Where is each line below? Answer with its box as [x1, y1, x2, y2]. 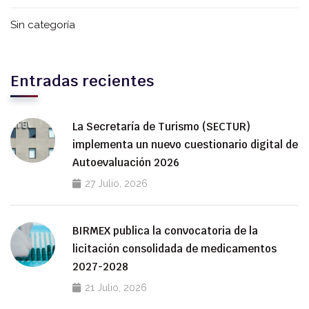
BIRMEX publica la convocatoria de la [72, 224, 258, 238]
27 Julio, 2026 [85, 178, 148, 190]
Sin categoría [10, 19, 75, 32]
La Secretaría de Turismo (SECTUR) [72, 120, 250, 134]
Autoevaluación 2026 [72, 156, 179, 170]
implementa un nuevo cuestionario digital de [72, 138, 298, 152]
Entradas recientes [10, 71, 154, 91]
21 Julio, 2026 [85, 282, 147, 294]
